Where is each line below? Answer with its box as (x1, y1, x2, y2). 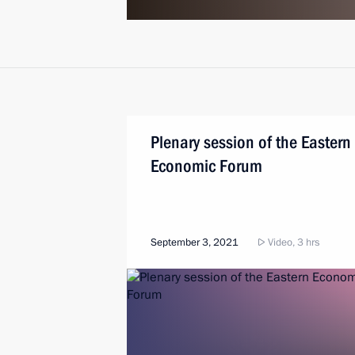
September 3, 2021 (151, 235, 239, 250)
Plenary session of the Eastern (151, 132, 351, 152)
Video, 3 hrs (265, 235, 319, 250)
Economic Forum (151, 156, 262, 176)
